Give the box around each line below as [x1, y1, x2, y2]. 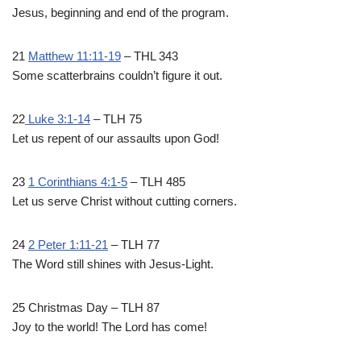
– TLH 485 [127, 175, 185, 189]
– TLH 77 [108, 238, 160, 252]
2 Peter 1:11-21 [28, 238, 108, 252]
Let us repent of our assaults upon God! [12, 131, 219, 146]
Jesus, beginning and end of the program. [12, 6, 229, 20]
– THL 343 [121, 49, 178, 64]
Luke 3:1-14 [25, 112, 90, 127]
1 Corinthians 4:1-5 [28, 175, 127, 189]
